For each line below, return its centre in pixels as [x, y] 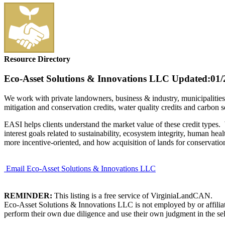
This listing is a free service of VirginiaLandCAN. [132, 195]
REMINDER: [28, 195]
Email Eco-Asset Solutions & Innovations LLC [81, 168]
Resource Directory [37, 59]
